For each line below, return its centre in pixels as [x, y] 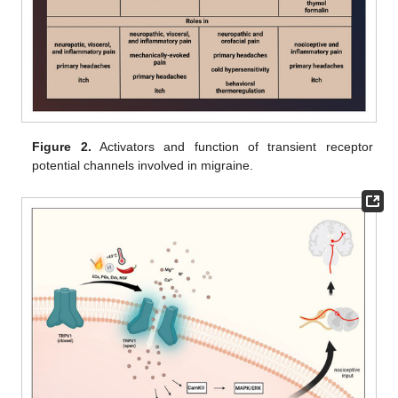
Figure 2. [62, 147]
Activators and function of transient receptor [232, 147]
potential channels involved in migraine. [143, 166]
